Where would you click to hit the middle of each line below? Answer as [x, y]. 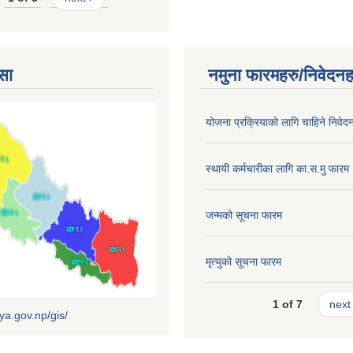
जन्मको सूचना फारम [244, 215]
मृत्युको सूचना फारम [243, 261]
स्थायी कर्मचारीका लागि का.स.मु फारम [277, 168]
